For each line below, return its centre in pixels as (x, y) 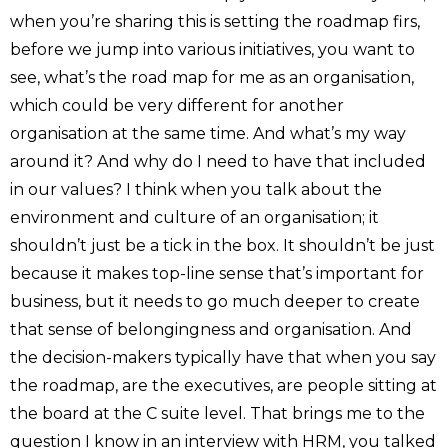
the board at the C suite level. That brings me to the (217, 413)
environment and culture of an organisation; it (194, 217)
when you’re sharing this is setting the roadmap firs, (215, 21)
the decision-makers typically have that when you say (223, 357)
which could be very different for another (177, 105)
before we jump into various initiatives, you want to (212, 49)
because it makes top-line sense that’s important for (217, 273)
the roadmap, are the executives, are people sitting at (223, 385)
